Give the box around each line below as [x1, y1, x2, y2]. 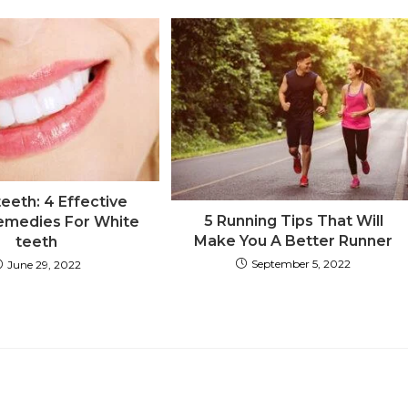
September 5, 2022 [251, 256, 352, 270]
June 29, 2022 [7, 258, 82, 272]
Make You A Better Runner [194, 231, 393, 250]
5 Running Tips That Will [203, 211, 383, 229]
